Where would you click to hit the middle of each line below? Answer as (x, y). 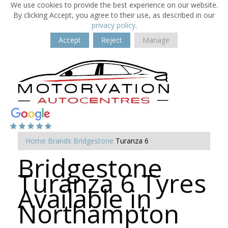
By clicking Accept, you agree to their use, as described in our (114, 15)
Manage (156, 40)
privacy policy (113, 25)
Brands (60, 141)
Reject (112, 40)
